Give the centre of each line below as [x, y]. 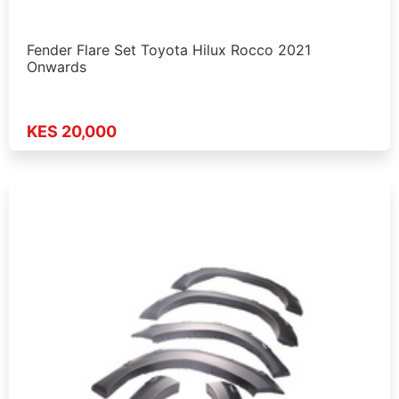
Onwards [57, 67]
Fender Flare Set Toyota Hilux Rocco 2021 [169, 50]
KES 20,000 [72, 131]
